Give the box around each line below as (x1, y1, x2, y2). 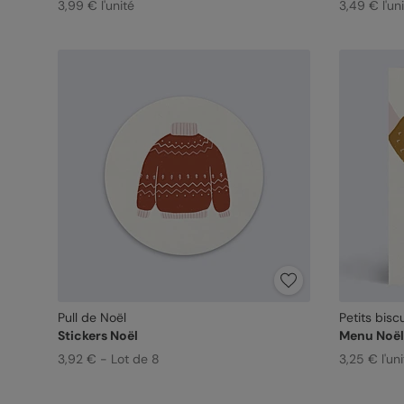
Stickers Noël (57, 327, 138, 344)
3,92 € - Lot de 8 (57, 351, 160, 367)
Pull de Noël (57, 309, 126, 326)
